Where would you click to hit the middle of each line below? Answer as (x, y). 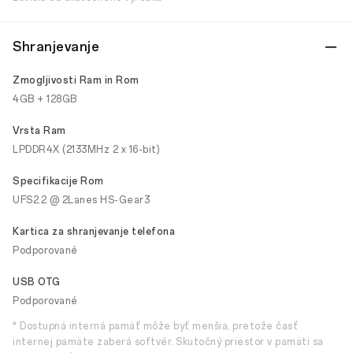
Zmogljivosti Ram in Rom (76, 80)
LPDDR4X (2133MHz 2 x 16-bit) (86, 150)
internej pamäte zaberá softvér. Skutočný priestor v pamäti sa (168, 342)
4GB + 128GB (45, 99)
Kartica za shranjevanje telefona (94, 232)
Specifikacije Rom (58, 181)
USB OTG (37, 282)
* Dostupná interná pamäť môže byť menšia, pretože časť (155, 326)
